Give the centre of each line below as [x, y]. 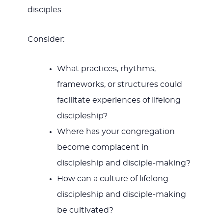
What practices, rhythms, [106, 69]
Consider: [46, 40]
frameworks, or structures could [119, 85]
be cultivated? [85, 210]
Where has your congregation [116, 132]
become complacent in [103, 148]
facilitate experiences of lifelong [119, 100]
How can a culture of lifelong [112, 179]
